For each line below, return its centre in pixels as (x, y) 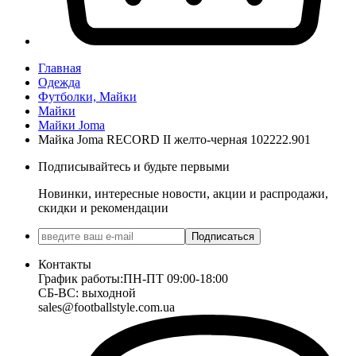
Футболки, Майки (87, 96)
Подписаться (223, 236)
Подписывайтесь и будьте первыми (134, 166)
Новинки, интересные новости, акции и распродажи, (183, 193)
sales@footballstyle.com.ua (106, 307)
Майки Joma (72, 125)
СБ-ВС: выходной (87, 292)
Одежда (59, 82)
